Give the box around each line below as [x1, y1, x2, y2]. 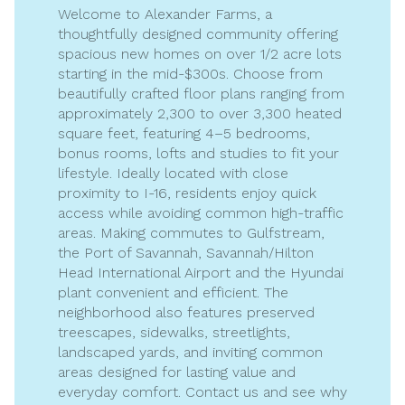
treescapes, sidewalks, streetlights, [58, 324, 290, 341]
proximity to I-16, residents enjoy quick [58, 184, 316, 202]
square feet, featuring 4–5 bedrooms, [58, 125, 310, 142]
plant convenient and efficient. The [58, 284, 288, 301]
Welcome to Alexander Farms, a [58, 5, 272, 23]
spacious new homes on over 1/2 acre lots [58, 45, 342, 62]
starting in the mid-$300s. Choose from [58, 65, 323, 82]
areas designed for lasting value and [58, 363, 296, 381]
